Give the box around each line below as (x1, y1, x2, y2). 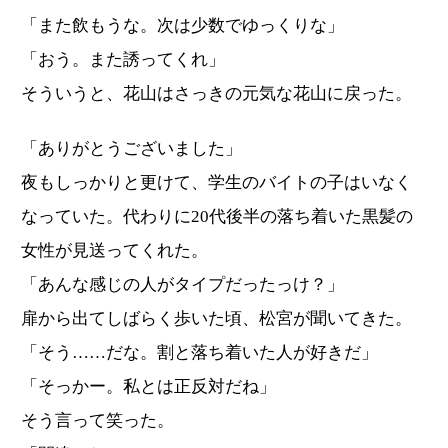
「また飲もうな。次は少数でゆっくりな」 (21, 16, 344, 36)
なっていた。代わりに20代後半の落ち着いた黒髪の (21, 207, 413, 227)
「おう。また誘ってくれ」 (21, 50, 225, 70)
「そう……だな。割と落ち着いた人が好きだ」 (21, 343, 378, 363)
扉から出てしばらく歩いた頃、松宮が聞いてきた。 (21, 309, 412, 329)
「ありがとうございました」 (21, 139, 242, 159)
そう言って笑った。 (21, 411, 174, 431)
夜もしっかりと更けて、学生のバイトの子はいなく (21, 173, 412, 193)
